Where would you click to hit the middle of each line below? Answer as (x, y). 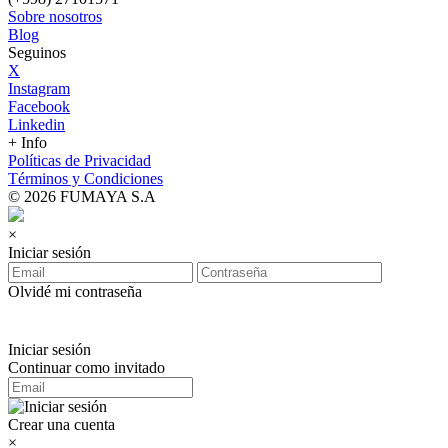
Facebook (39, 106)
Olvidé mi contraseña (75, 291)
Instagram (39, 88)
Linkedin (36, 124)
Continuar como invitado (86, 367)
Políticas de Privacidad (79, 160)
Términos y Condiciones (85, 178)
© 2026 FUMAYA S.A (82, 196)
